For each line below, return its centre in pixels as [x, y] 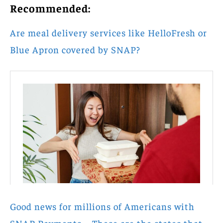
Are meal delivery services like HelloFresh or [109, 32]
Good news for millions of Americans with [102, 206]
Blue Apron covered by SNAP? [75, 49]
